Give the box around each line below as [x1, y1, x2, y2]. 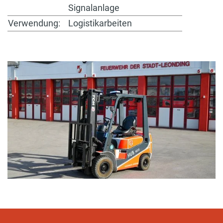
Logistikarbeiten [66, 18, 132, 29]
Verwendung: [8, 18, 60, 29]
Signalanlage [66, 2, 119, 13]
